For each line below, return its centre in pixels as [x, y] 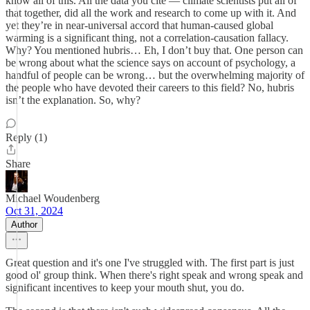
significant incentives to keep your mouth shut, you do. [125, 288]
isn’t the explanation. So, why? [73, 100]
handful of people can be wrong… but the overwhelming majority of [155, 75]
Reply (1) [26, 137]
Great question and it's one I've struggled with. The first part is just [150, 263]
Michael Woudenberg [53, 198]
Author [24, 225]
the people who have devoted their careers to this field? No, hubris [150, 88]
